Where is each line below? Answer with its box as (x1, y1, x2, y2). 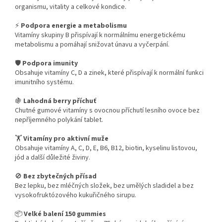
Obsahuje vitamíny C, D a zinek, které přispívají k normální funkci (15, 67, 204, 78)
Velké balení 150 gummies (24, 209, 106, 219)
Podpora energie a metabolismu (21, 20, 127, 31)
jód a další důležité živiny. (15, 152, 90, 163)
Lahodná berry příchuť (23, 96, 96, 106)
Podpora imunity (22, 58, 78, 68)
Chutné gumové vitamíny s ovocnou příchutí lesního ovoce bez (15, 105, 200, 115)
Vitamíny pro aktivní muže (23, 133, 109, 144)
